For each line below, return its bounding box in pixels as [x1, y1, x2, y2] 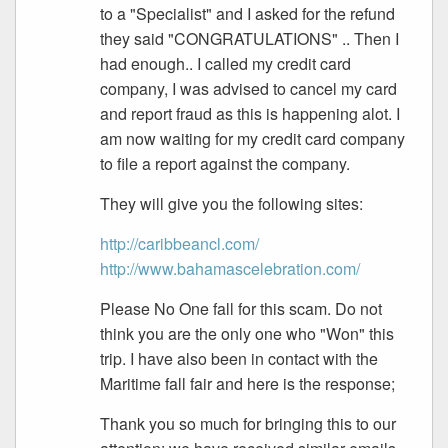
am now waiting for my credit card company [100, 127, 406, 151]
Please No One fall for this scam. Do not [100, 297, 383, 321]
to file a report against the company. [100, 152, 351, 176]
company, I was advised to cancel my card [100, 77, 398, 101]
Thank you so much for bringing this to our [100, 412, 397, 436]
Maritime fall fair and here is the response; [100, 372, 396, 396]
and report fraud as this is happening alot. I [100, 102, 401, 126]
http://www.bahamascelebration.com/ [100, 257, 361, 281]
